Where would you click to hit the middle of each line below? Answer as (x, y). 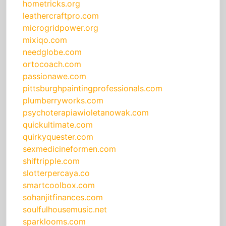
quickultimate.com (58, 125)
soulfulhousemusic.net (65, 210)
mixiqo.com (45, 40)
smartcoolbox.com (59, 185)
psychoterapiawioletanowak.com (86, 113)
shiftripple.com (51, 161)
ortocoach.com (52, 64)
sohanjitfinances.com (63, 197)
